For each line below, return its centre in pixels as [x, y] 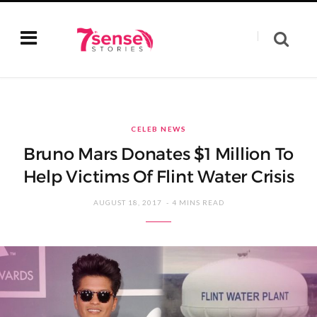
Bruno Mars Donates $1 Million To [158, 154]
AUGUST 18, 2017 [127, 202]
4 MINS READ [198, 202]
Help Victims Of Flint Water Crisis [158, 177]
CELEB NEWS [158, 129]
